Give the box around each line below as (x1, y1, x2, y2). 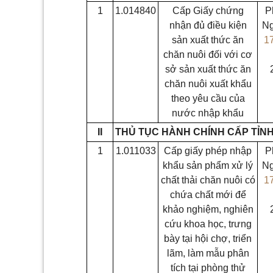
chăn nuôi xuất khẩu (164, 79, 252, 89)
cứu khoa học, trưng (164, 219, 252, 229)
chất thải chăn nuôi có (160, 175, 255, 185)
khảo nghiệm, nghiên (162, 204, 253, 214)
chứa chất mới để (169, 190, 246, 200)
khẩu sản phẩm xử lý (163, 160, 253, 171)
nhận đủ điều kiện (169, 20, 247, 30)
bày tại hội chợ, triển (164, 233, 252, 244)
